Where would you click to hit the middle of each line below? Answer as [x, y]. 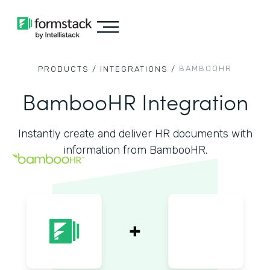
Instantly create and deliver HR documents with [135, 134]
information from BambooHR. [135, 150]
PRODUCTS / [67, 69]
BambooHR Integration [135, 101]
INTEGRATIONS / [138, 69]
